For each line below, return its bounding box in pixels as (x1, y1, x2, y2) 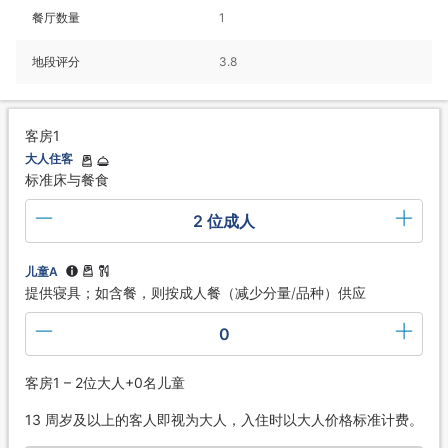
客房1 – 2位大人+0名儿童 (25, 373, 185, 391)
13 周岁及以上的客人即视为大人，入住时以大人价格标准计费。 (25, 410, 423, 428)
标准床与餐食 (25, 170, 109, 188)
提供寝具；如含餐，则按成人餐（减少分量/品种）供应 (25, 283, 366, 301)
